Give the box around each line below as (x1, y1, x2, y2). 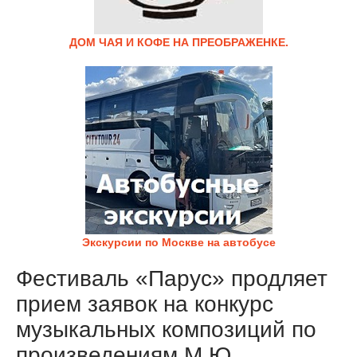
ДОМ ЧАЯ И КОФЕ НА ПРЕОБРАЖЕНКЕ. (69, 36, 288, 49)
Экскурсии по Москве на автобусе (81, 236, 276, 249)
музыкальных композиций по (16, 317, 316, 342)
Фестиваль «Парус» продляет (16, 266, 328, 291)
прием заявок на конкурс (16, 292, 273, 316)
